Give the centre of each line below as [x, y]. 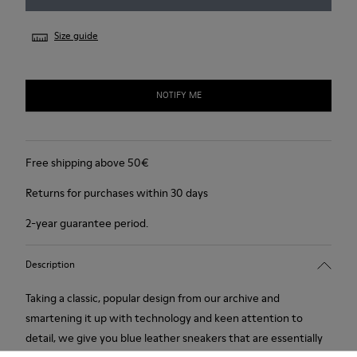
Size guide [76, 35]
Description [50, 265]
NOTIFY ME [178, 95]
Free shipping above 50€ [87, 162]
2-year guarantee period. [87, 223]
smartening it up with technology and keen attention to [164, 318]
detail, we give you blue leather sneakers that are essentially [174, 337]
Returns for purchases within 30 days [117, 192]
